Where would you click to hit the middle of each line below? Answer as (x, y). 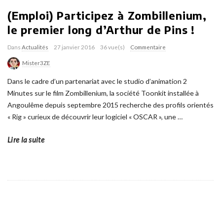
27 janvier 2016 (74, 47)
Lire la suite (26, 140)
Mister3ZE (36, 63)
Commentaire (148, 47)
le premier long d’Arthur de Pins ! (101, 29)
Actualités (35, 47)
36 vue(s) (112, 47)
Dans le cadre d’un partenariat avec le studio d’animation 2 (97, 81)
